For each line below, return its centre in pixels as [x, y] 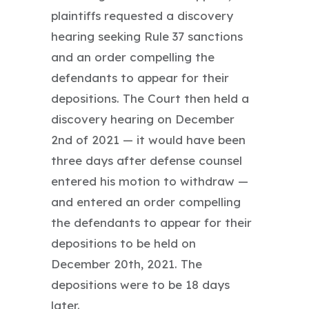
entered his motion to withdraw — [150, 181]
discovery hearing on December [143, 119]
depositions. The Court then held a [150, 98]
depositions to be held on [123, 243]
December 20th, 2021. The [127, 263]
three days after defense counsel [147, 160]
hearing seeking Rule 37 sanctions [147, 36]
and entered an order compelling [146, 201]
